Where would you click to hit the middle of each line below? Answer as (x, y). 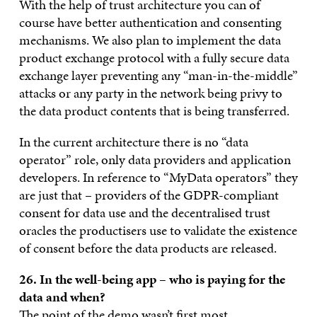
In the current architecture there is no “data (133, 142)
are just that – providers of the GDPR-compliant (149, 195)
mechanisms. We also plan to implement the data (150, 40)
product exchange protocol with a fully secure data (154, 57)
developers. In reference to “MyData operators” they (158, 177)
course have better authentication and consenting (150, 22)
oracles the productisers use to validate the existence (158, 230)
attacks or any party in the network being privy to (150, 93)
